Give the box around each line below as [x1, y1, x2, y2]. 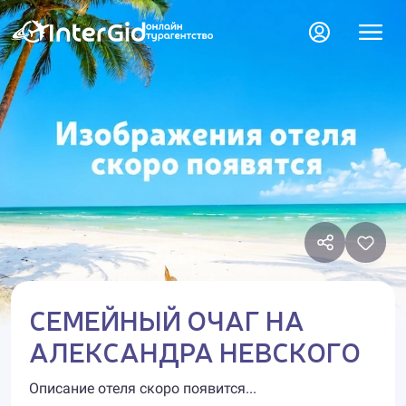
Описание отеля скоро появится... [29, 380, 256, 397]
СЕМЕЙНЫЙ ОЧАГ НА [29, 301, 304, 337]
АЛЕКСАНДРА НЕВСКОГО [29, 333, 361, 369]
